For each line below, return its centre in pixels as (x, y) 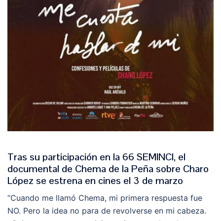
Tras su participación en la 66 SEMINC (90, 157)
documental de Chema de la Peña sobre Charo (108, 168)
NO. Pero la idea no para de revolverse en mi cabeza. (107, 210)
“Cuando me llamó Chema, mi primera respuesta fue (105, 198)
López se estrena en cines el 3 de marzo (95, 180)
